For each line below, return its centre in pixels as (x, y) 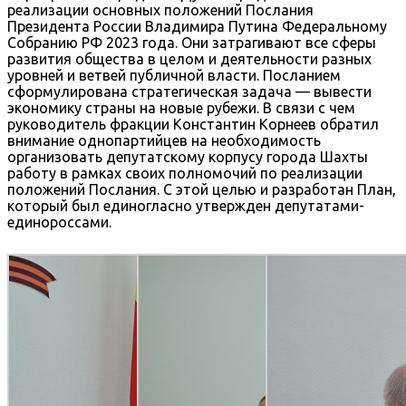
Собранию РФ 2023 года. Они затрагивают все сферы (192, 42)
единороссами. (59, 222)
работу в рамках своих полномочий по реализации (185, 173)
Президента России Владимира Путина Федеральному (197, 26)
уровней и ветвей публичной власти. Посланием (174, 75)
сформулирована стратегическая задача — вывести (189, 91)
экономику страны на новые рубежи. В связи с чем (181, 107)
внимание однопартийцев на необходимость (164, 140)
